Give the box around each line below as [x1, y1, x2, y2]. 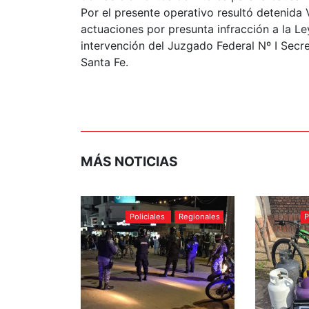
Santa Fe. [81, 54, 128, 69]
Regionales [178, 212, 220, 222]
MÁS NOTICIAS [81, 152, 178, 170]
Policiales [129, 212, 165, 222]
